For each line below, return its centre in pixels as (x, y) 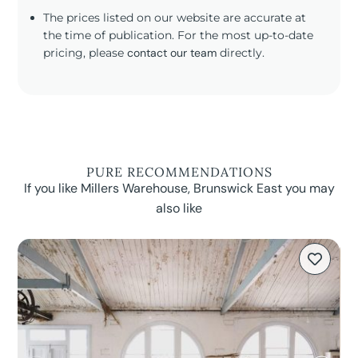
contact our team (172, 52)
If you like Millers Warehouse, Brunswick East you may (179, 189)
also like (179, 209)
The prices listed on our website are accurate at (175, 17)
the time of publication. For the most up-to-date (179, 35)
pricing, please (86, 52)
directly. (241, 52)
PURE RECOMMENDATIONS (179, 172)
